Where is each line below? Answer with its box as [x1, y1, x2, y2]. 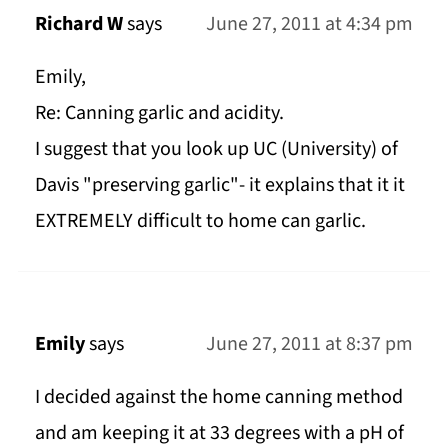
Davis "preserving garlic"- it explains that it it [34, 170, 405, 199]
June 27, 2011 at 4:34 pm [206, 9, 414, 38]
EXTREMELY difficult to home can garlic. [34, 206, 366, 235]
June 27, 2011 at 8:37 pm [206, 329, 414, 358]
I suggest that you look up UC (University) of [34, 134, 398, 163]
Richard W [34, 9, 123, 38]
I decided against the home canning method [34, 382, 403, 411]
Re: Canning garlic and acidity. [34, 98, 284, 127]
